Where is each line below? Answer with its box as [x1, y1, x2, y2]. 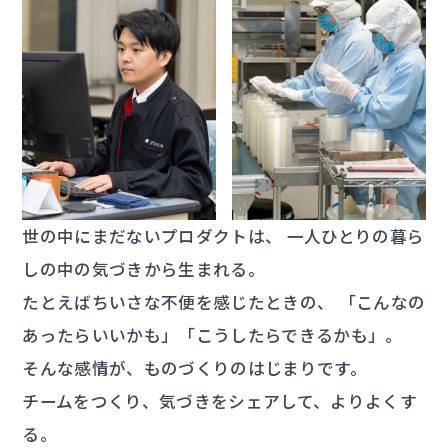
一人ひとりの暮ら [282, 224, 425, 249]
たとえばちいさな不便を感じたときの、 [22, 290, 335, 315]
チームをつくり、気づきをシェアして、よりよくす [22, 389, 418, 414]
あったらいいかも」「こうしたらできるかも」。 [22, 323, 403, 348]
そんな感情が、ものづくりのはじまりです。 [22, 356, 368, 381]
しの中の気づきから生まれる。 [22, 257, 266, 282]
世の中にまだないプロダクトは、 [22, 224, 283, 249]
